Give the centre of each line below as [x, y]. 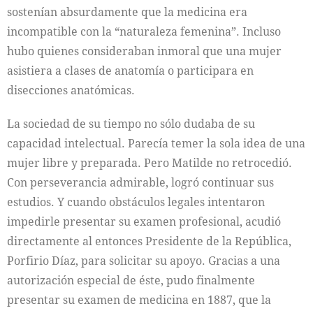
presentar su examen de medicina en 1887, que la [139, 299]
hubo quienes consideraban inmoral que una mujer [144, 51]
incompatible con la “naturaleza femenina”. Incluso [144, 31]
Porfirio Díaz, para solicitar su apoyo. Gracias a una [144, 260]
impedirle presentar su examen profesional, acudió [144, 221]
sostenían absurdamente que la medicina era [127, 12]
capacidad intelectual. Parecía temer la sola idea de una [156, 143]
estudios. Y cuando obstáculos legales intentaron [136, 202]
